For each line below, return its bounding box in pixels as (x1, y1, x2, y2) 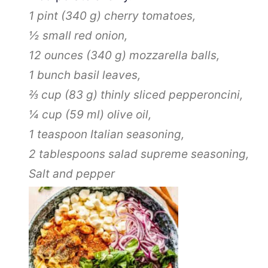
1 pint (29, 8, 58, 23)
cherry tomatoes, (101, 8, 196, 23)
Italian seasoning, (90, 127, 184, 141)
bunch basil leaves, (37, 68, 141, 82)
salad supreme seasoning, (108, 147, 249, 161)
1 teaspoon (29, 127, 87, 141)
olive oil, (104, 107, 151, 121)
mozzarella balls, (126, 48, 220, 62)
